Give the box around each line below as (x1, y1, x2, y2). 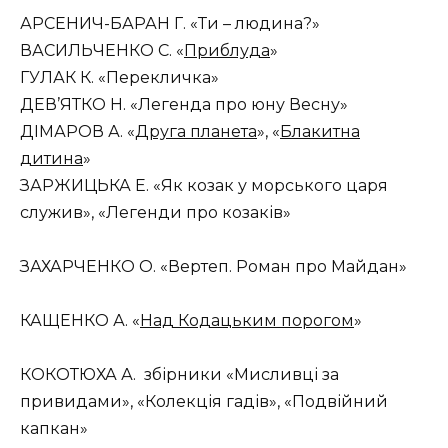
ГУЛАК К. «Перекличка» (20, 67, 219, 87)
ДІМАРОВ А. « (20, 121, 135, 141)
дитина (20, 148, 83, 168)
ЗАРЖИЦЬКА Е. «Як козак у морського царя (20, 175, 388, 195)
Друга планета (135, 121, 257, 141)
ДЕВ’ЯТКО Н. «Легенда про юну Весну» (20, 94, 348, 114)
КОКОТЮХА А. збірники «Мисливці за (20, 365, 339, 385)
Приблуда (184, 40, 270, 60)
